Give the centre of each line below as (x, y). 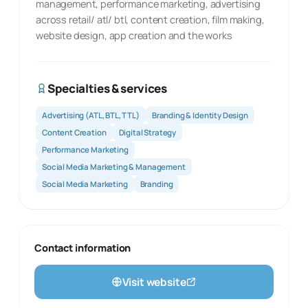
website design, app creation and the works (134, 35)
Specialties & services (107, 88)
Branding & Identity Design (200, 115)
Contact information (83, 248)
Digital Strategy (147, 132)
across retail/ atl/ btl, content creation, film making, (150, 20)
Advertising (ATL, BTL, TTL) (91, 115)
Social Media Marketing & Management (114, 167)
